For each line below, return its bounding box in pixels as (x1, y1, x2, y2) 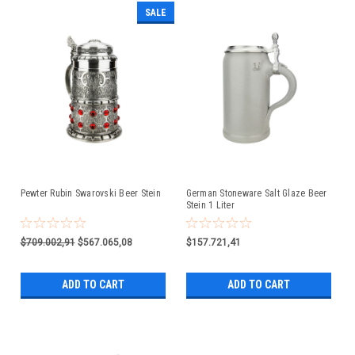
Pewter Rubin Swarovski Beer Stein (20, 187, 161, 199)
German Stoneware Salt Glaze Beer (185, 187, 327, 199)
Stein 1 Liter (185, 199, 235, 211)
